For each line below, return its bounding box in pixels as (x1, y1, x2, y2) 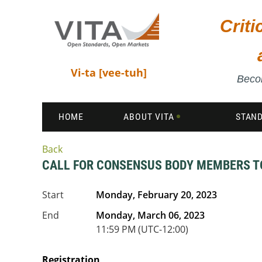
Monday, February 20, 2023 (96, 188, 217, 201)
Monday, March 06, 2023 (96, 209, 205, 222)
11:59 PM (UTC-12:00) (96, 223, 188, 236)
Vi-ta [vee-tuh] (70, 65, 147, 80)
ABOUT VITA (123, 111, 174, 122)
